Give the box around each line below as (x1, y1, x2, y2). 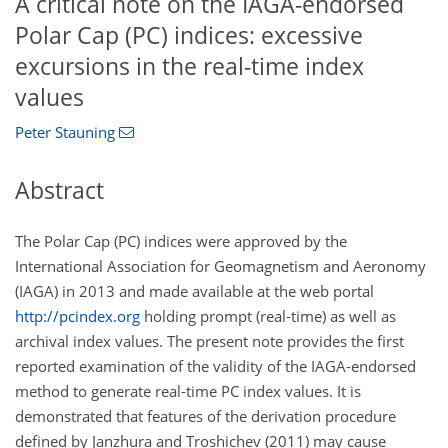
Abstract (15, 175, 104, 207)
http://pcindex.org (15, 305, 140, 326)
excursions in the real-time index (15, 50, 364, 82)
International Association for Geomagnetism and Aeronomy (15, 255, 426, 276)
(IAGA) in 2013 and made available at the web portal (15, 280, 374, 301)
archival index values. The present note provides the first (15, 330, 404, 351)
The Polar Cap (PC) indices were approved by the (15, 230, 347, 251)
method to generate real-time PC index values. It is (15, 380, 361, 401)
